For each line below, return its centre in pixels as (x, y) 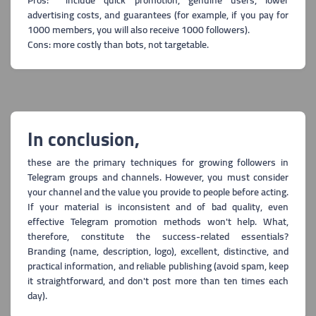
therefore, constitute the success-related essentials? (158, 236)
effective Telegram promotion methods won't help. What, (158, 221)
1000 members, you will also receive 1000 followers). (139, 30)
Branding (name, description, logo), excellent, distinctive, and (158, 251)
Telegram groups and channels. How (106, 177)
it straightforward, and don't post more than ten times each (158, 281)
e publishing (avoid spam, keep (225, 266)
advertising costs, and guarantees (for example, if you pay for (158, 15)
